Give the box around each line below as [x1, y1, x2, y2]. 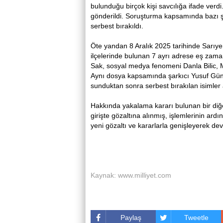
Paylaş [120, 214, 142, 222]
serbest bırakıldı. [91, 22, 143, 30]
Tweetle [184, 214, 209, 222]
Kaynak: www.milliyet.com [91, 171, 171, 179]
